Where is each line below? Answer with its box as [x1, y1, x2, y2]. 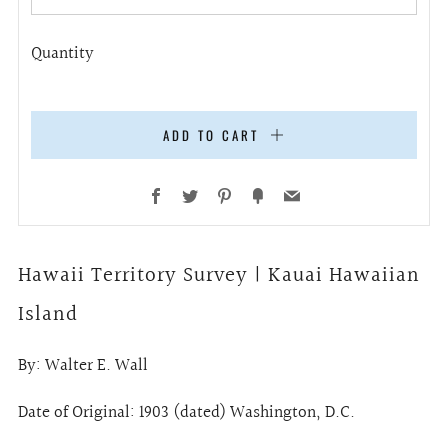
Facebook [163, 182, 226, 208]
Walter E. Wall [45, 351, 148, 379]
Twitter [197, 182, 247, 208]
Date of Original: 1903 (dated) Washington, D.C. [18, 398, 355, 426]
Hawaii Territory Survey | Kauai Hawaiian [18, 258, 420, 292]
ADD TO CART [162, 124, 259, 145]
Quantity [31, 39, 94, 67]
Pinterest [231, 182, 293, 208]
